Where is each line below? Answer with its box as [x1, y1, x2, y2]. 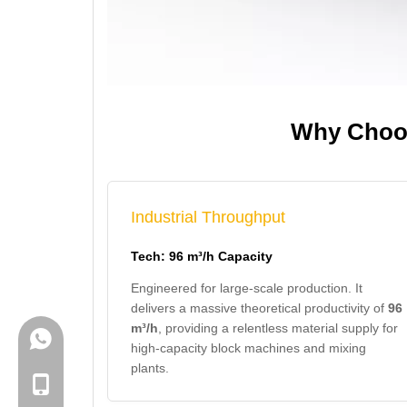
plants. [131, 361, 169, 375]
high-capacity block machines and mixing [131, 341, 366, 355]
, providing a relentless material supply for [158, 321, 398, 335]
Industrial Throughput [131, 208, 285, 226]
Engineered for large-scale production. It [131, 281, 362, 295]
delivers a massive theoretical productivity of [131, 301, 388, 315]
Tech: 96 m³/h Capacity [131, 249, 273, 263]
